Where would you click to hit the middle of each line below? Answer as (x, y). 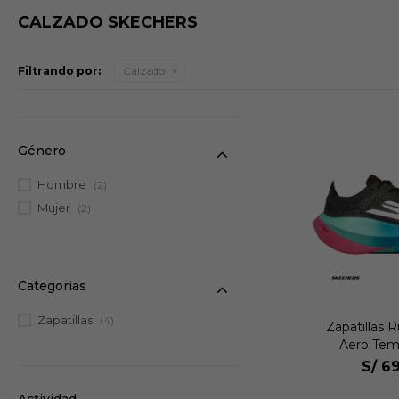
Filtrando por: (59, 70)
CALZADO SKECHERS (108, 22)
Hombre (63, 184)
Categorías (52, 285)
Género (42, 150)
